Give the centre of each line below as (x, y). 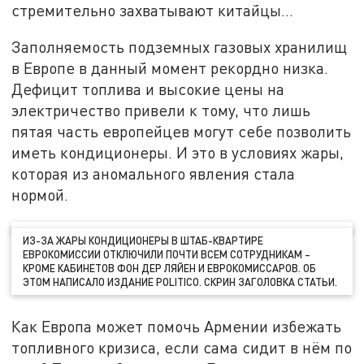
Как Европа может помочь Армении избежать (177, 327)
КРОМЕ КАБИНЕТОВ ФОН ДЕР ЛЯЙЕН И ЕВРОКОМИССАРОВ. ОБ (170, 268)
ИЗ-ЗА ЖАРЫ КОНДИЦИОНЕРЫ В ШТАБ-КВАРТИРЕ (143, 240)
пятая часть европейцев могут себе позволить (182, 132)
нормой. (40, 195)
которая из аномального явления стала (154, 174)
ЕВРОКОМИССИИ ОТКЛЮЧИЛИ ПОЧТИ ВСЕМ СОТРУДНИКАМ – (167, 254)
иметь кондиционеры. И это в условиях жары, (178, 153)
